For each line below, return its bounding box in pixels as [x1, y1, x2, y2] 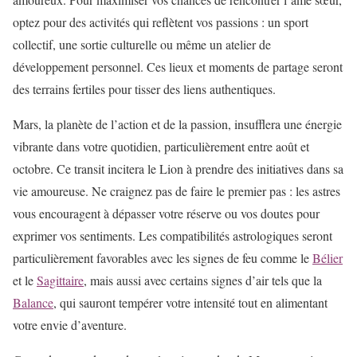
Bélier [312, 249, 343, 267]
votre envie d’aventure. [13, 316, 127, 334]
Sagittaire [37, 272, 84, 289]
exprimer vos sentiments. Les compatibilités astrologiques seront [13, 227, 332, 245]
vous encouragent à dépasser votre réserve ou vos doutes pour [13, 205, 320, 222]
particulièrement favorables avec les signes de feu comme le [13, 249, 312, 267]
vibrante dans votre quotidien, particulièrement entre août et [13, 138, 309, 155]
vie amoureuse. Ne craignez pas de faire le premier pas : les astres [13, 182, 340, 200]
